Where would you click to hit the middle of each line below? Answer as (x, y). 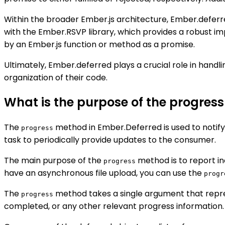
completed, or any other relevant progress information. (114, 206)
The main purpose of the (54, 161)
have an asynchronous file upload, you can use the (104, 173)
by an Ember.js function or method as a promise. (99, 44)
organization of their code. (56, 77)
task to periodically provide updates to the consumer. (110, 140)
